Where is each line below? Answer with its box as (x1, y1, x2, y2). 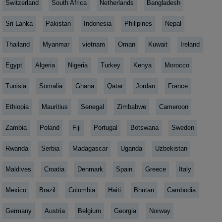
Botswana (130, 123, 159, 131)
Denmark (77, 165, 103, 173)
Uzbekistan (155, 144, 187, 152)
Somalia (39, 82, 62, 90)
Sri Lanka (5, 19, 33, 27)
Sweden (171, 123, 194, 131)
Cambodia (167, 186, 196, 194)
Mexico (5, 186, 26, 194)
